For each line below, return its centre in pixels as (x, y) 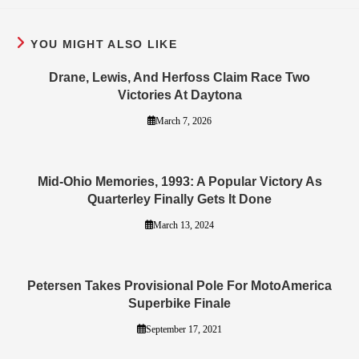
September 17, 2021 (184, 329)
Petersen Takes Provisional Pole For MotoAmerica (179, 285)
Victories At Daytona (179, 95)
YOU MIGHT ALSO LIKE (104, 44)
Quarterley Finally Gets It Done (179, 199)
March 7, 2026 (184, 121)
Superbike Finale (179, 303)
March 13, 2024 (184, 225)
